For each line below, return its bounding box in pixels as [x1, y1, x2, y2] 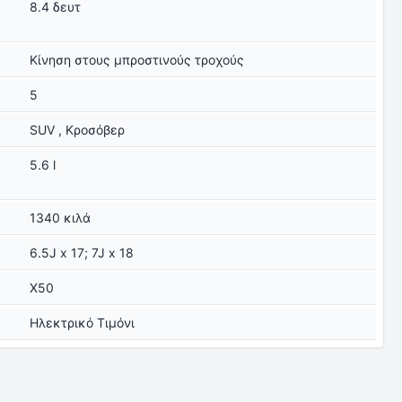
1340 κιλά [30, 210, 92, 225]
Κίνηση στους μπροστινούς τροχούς [30, 52, 245, 67]
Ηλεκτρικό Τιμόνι [30, 315, 135, 330]
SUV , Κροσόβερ [30, 122, 126, 137]
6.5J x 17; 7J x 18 [30, 245, 135, 260]
